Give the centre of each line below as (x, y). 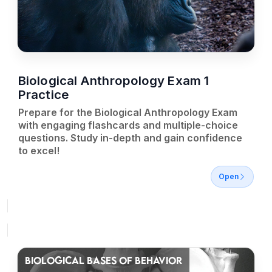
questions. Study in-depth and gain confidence (130, 138)
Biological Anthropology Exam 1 (114, 80)
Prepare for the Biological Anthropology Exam (128, 112)
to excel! (39, 151)
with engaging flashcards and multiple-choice (128, 125)
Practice (43, 94)
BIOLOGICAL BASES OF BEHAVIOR (104, 260)
